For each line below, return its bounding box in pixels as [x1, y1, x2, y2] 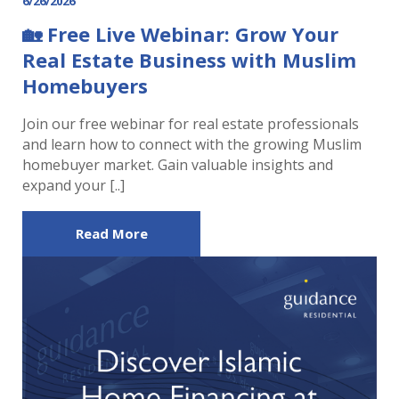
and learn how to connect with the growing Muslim [22, 134, 362, 154]
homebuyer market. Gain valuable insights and [22, 154, 333, 175]
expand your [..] [22, 175, 125, 195]
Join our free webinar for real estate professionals [22, 113, 359, 134]
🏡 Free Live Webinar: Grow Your [22, 20, 338, 47]
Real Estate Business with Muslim [22, 45, 356, 73]
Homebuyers [22, 71, 148, 99]
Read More [75, 224, 148, 242]
